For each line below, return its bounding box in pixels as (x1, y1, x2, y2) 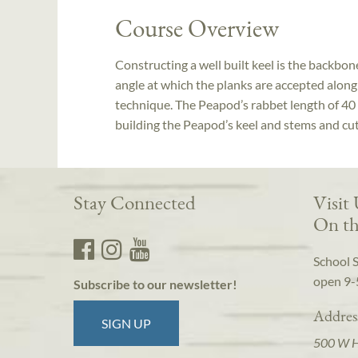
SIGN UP (101, 316, 152, 332)
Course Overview (115, 12, 279, 44)
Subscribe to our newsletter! (74, 276, 237, 292)
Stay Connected (74, 189, 196, 216)
